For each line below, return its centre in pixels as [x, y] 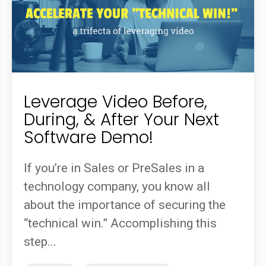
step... [40, 241]
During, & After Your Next [121, 120]
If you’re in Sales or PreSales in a [114, 168]
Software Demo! [88, 138]
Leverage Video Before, [115, 102]
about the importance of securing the [125, 205]
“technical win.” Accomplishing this [120, 223]
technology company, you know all [117, 186]
